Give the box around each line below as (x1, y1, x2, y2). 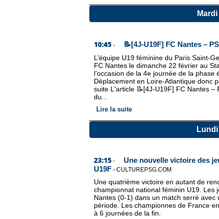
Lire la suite (96, 106, 132, 113)
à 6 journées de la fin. (94, 209, 161, 217)
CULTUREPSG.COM (116, 166, 172, 173)
